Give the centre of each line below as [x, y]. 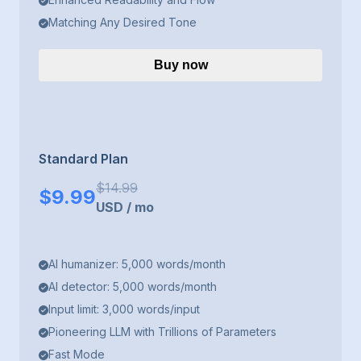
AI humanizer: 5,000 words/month [137, 264]
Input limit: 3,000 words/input [124, 309]
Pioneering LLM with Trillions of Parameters [162, 332]
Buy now [180, 65]
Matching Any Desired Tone [122, 23]
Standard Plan [83, 159]
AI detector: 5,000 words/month [133, 287]
